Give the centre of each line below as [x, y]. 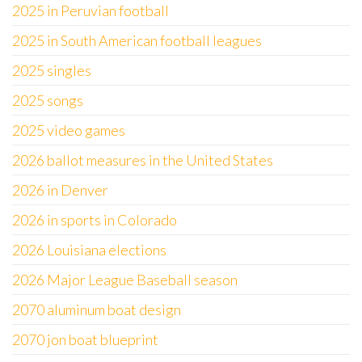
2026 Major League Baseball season [125, 280]
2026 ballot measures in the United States [143, 160]
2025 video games [69, 130]
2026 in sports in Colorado [95, 220]
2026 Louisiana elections [89, 250]
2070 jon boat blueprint [85, 339]
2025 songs [48, 100]
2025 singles [52, 70]
